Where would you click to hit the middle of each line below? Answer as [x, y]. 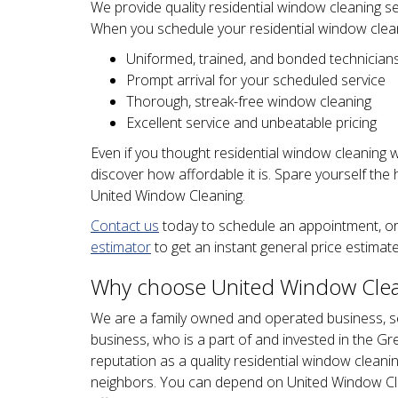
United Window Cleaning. [168, 195]
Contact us [125, 226]
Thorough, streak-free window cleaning [249, 101]
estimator [121, 247]
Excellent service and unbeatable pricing [251, 123]
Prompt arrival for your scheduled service [256, 80]
